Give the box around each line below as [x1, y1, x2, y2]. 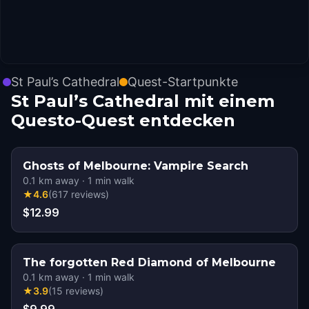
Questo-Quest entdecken [11, 110, 235, 130]
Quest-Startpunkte [128, 74, 238, 89]
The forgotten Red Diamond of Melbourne [23, 256, 276, 269]
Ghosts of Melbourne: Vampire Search [23, 159, 248, 172]
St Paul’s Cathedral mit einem [11, 91, 275, 111]
